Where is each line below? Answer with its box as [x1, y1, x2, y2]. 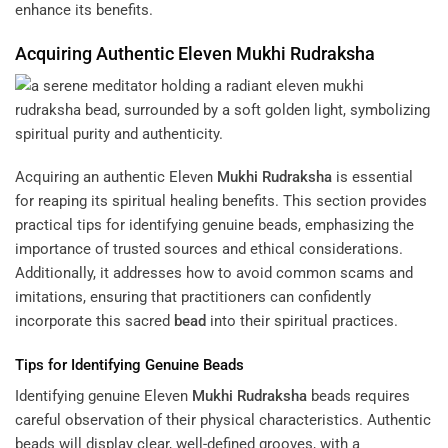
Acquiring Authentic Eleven [15, 42, 236, 64]
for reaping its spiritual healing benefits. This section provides [15, 192, 427, 211]
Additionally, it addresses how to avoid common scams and [15, 264, 413, 283]
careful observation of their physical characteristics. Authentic [15, 411, 431, 430]
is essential [332, 168, 413, 187]
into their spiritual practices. [206, 312, 398, 331]
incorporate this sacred [15, 312, 174, 331]
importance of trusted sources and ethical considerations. [15, 240, 403, 259]
